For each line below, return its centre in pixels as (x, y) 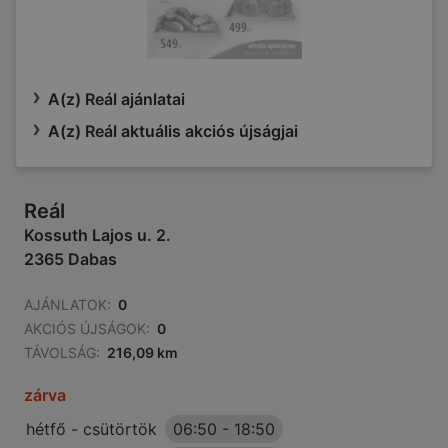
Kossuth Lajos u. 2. (97, 235)
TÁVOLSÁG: (62, 353)
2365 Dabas (70, 259)
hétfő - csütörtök (91, 429)
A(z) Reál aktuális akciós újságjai (173, 131)
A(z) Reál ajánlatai (116, 99)
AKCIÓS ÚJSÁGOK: (87, 329)
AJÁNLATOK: (67, 305)
